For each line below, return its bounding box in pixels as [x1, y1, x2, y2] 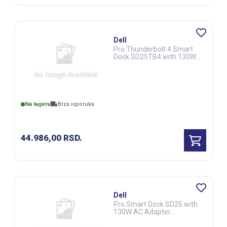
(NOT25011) [113, 215, 153, 223]
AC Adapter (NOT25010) [113, 60, 192, 68]
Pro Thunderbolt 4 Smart [113, 45, 193, 53]
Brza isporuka [57, 101, 94, 108]
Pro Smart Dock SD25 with [113, 200, 198, 208]
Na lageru [24, 101, 51, 108]
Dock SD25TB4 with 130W [113, 53, 196, 61]
